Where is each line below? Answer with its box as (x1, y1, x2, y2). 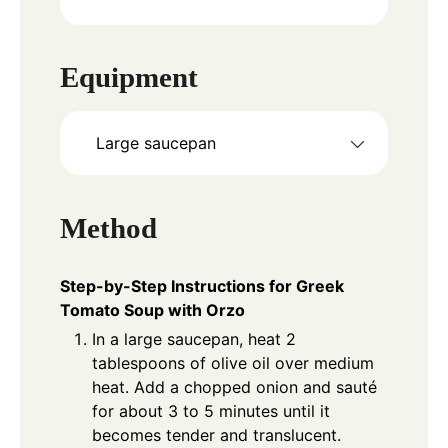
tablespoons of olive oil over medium (92, 353, 374, 374)
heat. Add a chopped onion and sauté (92, 377, 377, 398)
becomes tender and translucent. (92, 425, 341, 446)
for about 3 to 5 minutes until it (92, 401, 330, 422)
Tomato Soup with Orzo (60, 300, 245, 321)
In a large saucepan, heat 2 (92, 329, 296, 350)
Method (60, 211, 157, 244)
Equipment (60, 61, 198, 94)
